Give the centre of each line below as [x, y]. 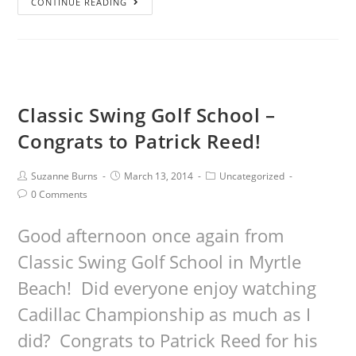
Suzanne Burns [65, 176]
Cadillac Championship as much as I [164, 314]
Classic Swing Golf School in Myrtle [160, 261]
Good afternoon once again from [151, 235]
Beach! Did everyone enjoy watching [167, 288]
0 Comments [60, 194]
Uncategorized [252, 176]
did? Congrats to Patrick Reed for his [168, 340]
